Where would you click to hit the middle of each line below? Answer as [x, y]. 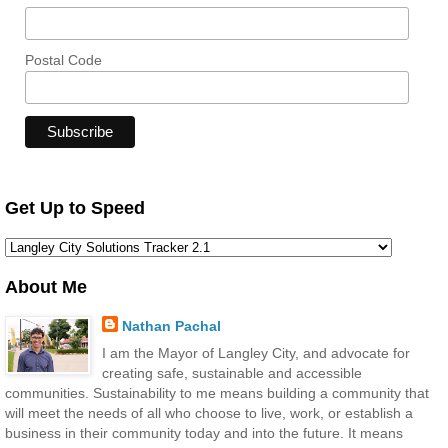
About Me [46, 286]
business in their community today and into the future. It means [204, 433]
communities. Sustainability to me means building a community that [217, 393]
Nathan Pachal [171, 325]
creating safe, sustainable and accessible [231, 373]
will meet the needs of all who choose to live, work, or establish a [209, 413]
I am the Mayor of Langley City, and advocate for [255, 353]
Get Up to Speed [75, 207]
